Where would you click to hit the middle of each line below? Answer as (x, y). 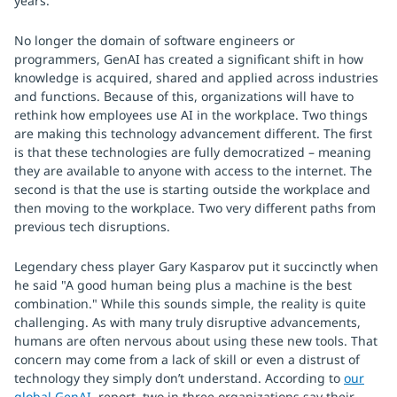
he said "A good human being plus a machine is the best (183, 285)
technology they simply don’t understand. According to (179, 378)
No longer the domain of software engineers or (155, 40)
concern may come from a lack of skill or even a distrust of (187, 359)
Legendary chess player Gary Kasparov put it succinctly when (196, 266)
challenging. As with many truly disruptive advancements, (187, 322)
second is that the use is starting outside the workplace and (192, 189)
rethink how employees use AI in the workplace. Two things (191, 115)
